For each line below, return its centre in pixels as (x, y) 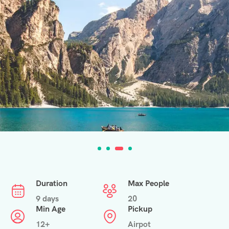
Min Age (51, 209)
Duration (52, 184)
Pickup (140, 209)
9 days (47, 199)
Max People (148, 184)
